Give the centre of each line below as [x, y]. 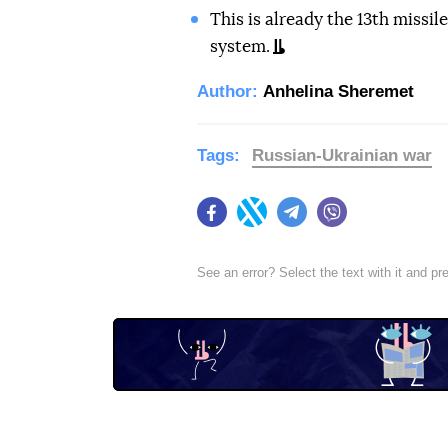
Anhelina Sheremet [338, 91]
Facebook [258, 221]
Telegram [336, 221]
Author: [227, 91]
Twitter [288, 221]
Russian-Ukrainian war [342, 155]
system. [239, 46]
